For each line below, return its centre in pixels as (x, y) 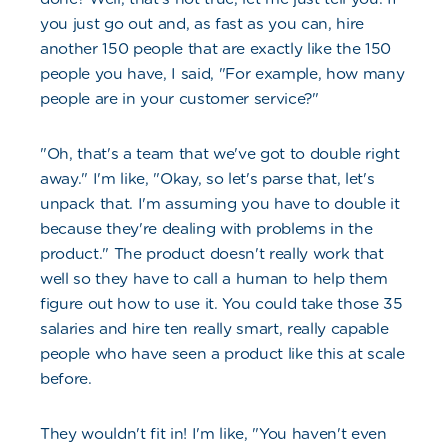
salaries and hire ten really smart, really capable (214, 329)
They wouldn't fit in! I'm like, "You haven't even (213, 434)
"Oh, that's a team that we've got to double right (220, 154)
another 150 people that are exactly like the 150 (216, 49)
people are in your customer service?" (179, 99)
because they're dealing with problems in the (206, 229)
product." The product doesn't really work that (212, 254)
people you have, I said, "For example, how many (222, 74)
